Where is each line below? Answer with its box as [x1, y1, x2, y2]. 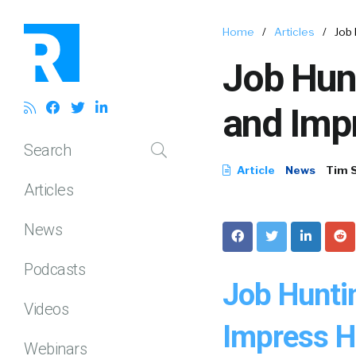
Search [24, 140, 71, 160]
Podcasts [24, 259, 85, 279]
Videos [24, 299, 68, 319]
